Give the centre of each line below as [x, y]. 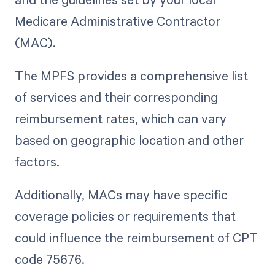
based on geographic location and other [129, 140]
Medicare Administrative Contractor [117, 21]
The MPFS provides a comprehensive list [131, 76]
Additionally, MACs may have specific [121, 195]
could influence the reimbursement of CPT [136, 238]
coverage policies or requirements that [125, 216]
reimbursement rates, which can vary [120, 119]
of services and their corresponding [116, 97]
